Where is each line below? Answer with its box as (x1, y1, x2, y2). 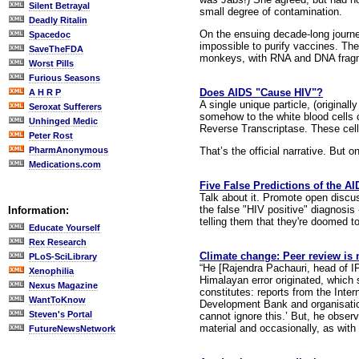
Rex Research (29, 237, 87, 247)
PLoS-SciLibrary (29, 252, 97, 261)
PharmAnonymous (29, 145, 108, 155)
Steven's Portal (29, 309, 92, 319)
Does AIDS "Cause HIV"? (200, 86, 323, 99)
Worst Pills (29, 58, 74, 68)
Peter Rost (29, 131, 73, 140)
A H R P (29, 87, 61, 97)
